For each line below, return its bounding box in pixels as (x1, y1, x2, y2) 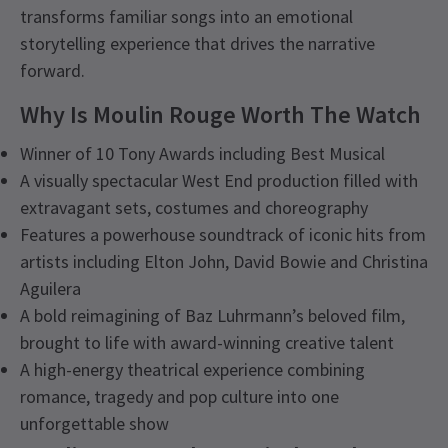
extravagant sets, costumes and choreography (20, 196, 368, 220)
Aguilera (20, 277, 81, 301)
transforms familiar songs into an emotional (20, 5, 353, 29)
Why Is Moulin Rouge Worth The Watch (20, 99, 421, 131)
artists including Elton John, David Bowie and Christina (20, 250, 428, 274)
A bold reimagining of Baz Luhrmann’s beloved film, (20, 304, 405, 328)
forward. (20, 59, 85, 83)
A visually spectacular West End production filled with (20, 169, 418, 193)
